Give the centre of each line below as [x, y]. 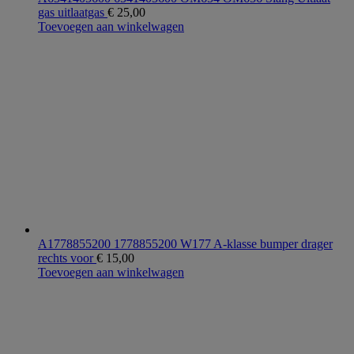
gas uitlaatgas [73, 13]
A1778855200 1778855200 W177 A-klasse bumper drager [185, 244]
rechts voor [67, 258]
